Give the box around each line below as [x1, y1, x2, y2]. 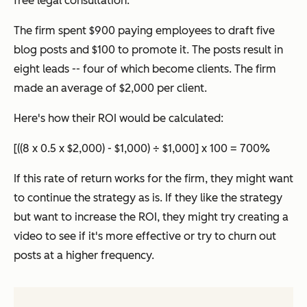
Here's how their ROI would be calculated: [14, 111, 223, 125]
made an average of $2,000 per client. [14, 81, 207, 95]
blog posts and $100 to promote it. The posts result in [14, 42, 283, 56]
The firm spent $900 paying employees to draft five [14, 23, 275, 37]
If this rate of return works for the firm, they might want [14, 171, 293, 185]
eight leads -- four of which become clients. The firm [14, 62, 276, 75]
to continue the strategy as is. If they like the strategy [14, 191, 282, 204]
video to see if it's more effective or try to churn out [14, 229, 276, 243]
